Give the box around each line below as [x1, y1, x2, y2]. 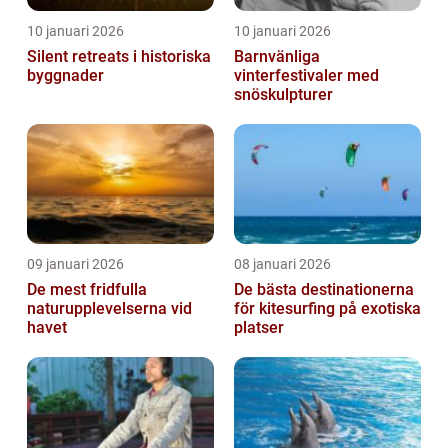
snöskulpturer [234, 85, 333, 105]
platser [234, 318, 284, 338]
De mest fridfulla [27, 280, 147, 300]
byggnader [27, 66, 104, 86]
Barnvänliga [234, 47, 320, 67]
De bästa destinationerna [234, 280, 414, 300]
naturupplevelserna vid [27, 299, 192, 319]
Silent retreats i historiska [27, 47, 211, 67]
